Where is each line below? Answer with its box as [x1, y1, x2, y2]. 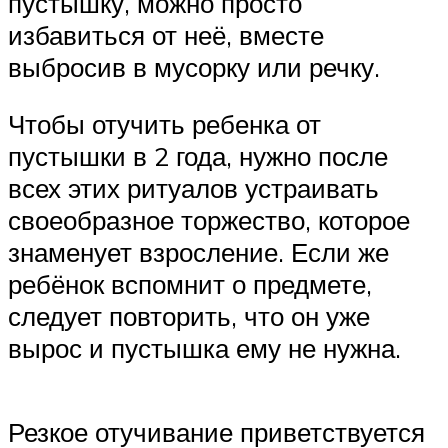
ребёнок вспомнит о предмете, [8, 268, 372, 301]
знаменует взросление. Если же [8, 236, 389, 269]
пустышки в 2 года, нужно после [8, 140, 388, 173]
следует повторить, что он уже [8, 300, 370, 333]
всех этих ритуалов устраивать [8, 172, 379, 205]
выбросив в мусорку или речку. [8, 50, 380, 83]
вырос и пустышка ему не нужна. [8, 332, 401, 365]
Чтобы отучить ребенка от [8, 108, 321, 141]
